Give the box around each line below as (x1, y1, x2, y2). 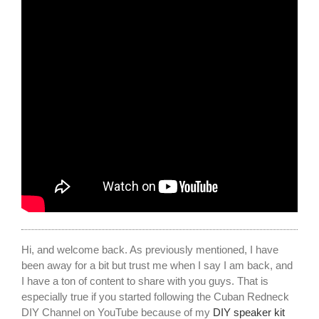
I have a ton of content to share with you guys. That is (21, 275, 268, 287)
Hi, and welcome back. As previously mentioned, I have (21, 244, 278, 256)
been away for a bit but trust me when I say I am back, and (21, 259, 293, 271)
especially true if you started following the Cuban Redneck (21, 291, 289, 303)
